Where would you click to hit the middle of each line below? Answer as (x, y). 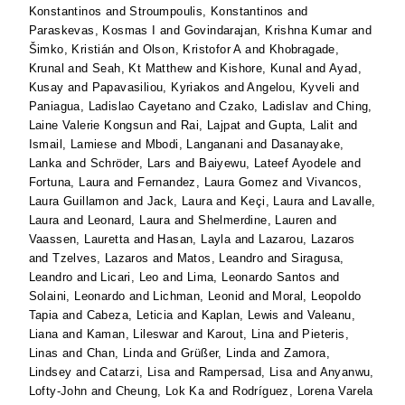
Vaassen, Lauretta (79, 240)
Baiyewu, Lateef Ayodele (268, 164)
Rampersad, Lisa (245, 372)
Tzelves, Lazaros (101, 259)
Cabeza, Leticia (130, 316)
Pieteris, (326, 334)
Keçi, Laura (273, 202)
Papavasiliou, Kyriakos (156, 88)
